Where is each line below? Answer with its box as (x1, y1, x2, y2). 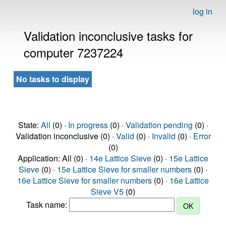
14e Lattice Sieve (89, 152, 151, 164)
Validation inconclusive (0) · (15, 130, 116, 142)
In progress (68, 119, 108, 131)
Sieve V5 (91, 186, 124, 197)
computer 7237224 (24, 43, 123, 61)
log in (193, 6, 212, 17)
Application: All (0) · (18, 152, 89, 164)
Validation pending (125, 119, 193, 131)
